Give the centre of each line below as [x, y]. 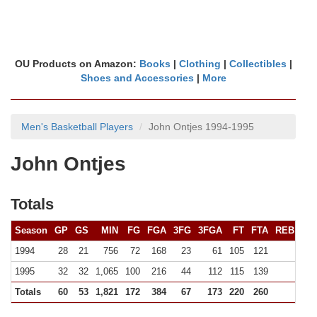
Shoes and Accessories [137, 78]
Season [31, 230]
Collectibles [258, 64]
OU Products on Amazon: [77, 64]
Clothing [200, 64]
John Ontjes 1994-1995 [201, 127]
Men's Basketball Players [77, 127]
